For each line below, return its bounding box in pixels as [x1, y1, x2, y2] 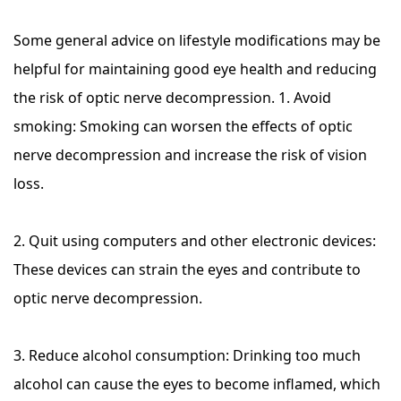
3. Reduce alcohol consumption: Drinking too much [13, 346, 361, 365]
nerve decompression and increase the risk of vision [13, 145, 367, 165]
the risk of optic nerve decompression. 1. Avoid [13, 88, 331, 107]
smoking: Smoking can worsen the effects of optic [13, 116, 353, 136]
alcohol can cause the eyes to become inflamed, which [13, 374, 380, 394]
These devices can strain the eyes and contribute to [13, 260, 361, 279]
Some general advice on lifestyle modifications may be [13, 30, 380, 50]
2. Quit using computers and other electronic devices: [13, 231, 376, 251]
